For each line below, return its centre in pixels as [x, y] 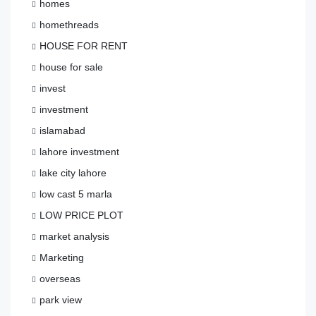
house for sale [71, 67]
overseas [60, 278]
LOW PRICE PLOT [81, 215]
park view [61, 299]
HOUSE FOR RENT [84, 45]
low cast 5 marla [76, 194]
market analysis [74, 236]
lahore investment [79, 151]
